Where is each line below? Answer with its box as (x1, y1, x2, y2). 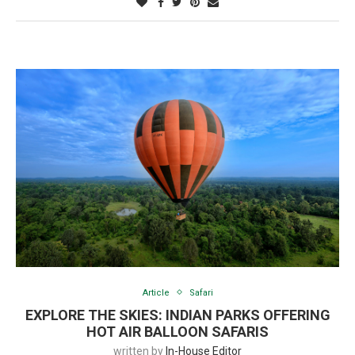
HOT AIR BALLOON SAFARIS (86, 323, 269, 340)
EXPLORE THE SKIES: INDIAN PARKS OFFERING (25, 306, 330, 323)
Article (142, 287, 170, 298)
